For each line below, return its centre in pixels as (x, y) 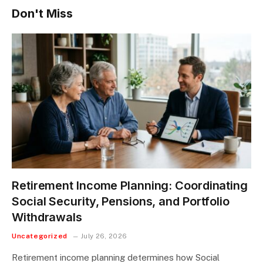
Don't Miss (42, 14)
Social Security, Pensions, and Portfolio (121, 201)
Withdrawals (47, 217)
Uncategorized (40, 236)
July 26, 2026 (104, 236)
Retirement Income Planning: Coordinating (130, 185)
